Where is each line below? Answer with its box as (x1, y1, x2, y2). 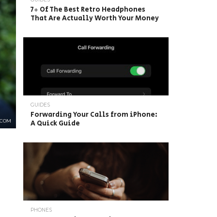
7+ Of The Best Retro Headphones (31, 4, 145, 15)
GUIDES (31, 102, 50, 108)
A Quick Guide (31, 118, 80, 128)
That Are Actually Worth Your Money (31, 13, 159, 23)
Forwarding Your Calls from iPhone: (31, 109, 157, 120)
